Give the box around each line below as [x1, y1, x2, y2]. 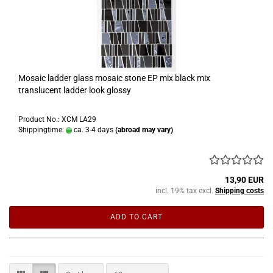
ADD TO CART [110, 212, 163, 221]
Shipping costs [215, 186, 264, 195]
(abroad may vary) [115, 125, 173, 134]
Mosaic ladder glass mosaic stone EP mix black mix [18, 73, 210, 83]
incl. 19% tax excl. [155, 186, 215, 195]
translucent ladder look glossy [18, 85, 131, 95]
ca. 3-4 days [72, 125, 113, 134]
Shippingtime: [18, 125, 66, 134]
